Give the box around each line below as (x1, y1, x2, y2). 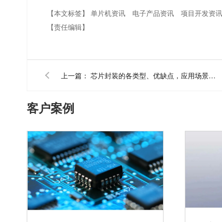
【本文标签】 (47, 8, 91, 18)
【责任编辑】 (47, 22, 89, 32)
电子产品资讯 (132, 8, 176, 18)
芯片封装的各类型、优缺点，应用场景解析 (209, 70, 216, 81)
